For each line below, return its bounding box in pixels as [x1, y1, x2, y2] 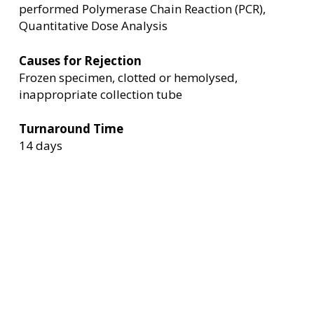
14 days [18, 137, 62, 154]
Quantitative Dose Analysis [18, 18, 168, 34]
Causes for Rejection [18, 52, 142, 69]
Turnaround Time [18, 121, 123, 137]
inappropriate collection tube [18, 86, 182, 102]
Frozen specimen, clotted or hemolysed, [18, 69, 238, 86]
